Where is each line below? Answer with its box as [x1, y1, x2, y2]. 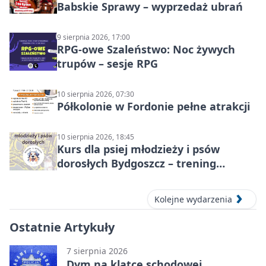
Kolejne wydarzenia [154, 193, 232, 205]
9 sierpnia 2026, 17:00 [57, 32, 130, 43]
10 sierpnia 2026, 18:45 [57, 132, 134, 142]
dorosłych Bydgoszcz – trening [57, 156, 216, 171]
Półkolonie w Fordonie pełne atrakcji [57, 99, 250, 114]
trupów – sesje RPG [57, 56, 158, 71]
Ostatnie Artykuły [9, 218, 115, 235]
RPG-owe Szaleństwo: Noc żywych [57, 42, 235, 57]
